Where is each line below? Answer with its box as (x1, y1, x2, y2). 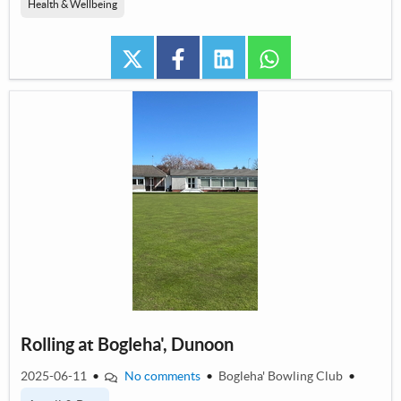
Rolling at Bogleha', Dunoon (21, 334, 234, 355)
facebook (188, 48, 251, 66)
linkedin (234, 48, 286, 66)
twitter (142, 48, 189, 66)
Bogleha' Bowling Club (218, 369, 346, 384)
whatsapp (279, 48, 344, 66)
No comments (124, 369, 200, 384)
